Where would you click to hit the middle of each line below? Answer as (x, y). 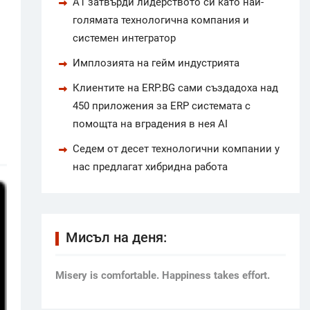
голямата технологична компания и (161, 20)
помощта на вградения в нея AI (150, 124)
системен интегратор (124, 38)
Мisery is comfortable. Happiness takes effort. (162, 275)
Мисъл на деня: (116, 237)
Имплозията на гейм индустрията (156, 63)
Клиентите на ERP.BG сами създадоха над (175, 88)
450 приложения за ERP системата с (161, 106)
